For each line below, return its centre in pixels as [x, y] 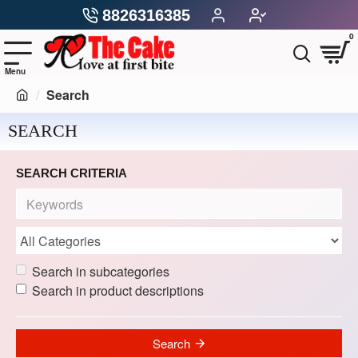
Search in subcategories [101, 271]
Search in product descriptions [118, 290]
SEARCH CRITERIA [72, 173]
